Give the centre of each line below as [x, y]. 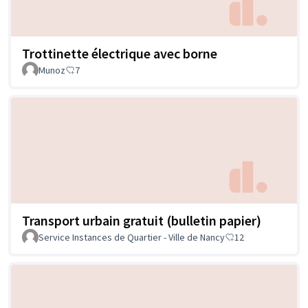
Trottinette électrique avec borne [120, 54]
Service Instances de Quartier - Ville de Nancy [132, 237]
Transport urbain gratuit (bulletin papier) [142, 220]
